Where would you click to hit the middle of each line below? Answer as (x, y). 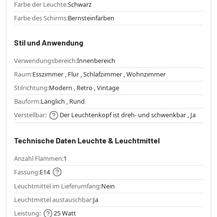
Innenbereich (96, 61)
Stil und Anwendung (49, 43)
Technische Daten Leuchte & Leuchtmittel (87, 140)
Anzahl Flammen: (39, 158)
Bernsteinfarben (91, 18)
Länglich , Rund (63, 101)
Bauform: (27, 101)
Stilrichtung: (31, 88)
